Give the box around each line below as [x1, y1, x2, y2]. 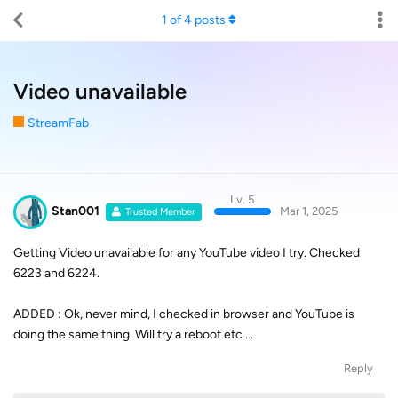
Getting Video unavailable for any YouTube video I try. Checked [13, 244, 360, 260]
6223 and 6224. [13, 265, 99, 281]
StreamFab [28, 115, 89, 131]
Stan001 [52, 203, 99, 219]
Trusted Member [125, 206, 196, 218]
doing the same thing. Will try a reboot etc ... [13, 326, 253, 342]
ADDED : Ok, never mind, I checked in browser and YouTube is [13, 306, 354, 322]
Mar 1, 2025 [279, 204, 338, 218]
